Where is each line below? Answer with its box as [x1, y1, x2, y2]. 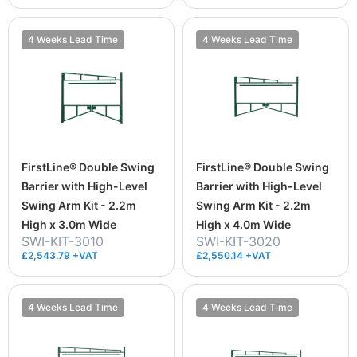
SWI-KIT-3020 [196, 233, 280, 249]
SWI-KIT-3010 [22, 233, 104, 249]
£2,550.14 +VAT [196, 249, 271, 261]
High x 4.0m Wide [196, 217, 291, 231]
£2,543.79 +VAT [22, 249, 98, 261]
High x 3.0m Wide [22, 217, 116, 231]
